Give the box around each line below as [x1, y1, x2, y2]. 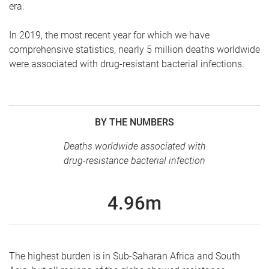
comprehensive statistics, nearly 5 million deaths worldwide [9, 44, 260, 55]
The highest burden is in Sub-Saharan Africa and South [9, 250, 240, 262]
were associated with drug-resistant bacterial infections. [9, 58, 244, 70]
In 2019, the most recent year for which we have [9, 29, 210, 41]
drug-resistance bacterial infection [64, 155, 205, 166]
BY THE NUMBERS [95, 116, 174, 128]
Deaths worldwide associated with [63, 141, 206, 152]
